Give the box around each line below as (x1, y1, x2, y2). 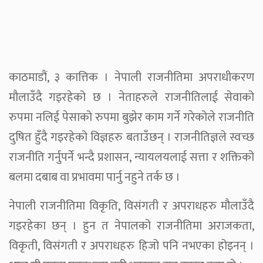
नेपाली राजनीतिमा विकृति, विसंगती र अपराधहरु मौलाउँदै (9, 196, 254, 217)
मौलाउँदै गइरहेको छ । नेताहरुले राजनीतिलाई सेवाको (9, 87, 254, 108)
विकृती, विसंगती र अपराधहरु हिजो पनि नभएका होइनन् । (9, 236, 254, 257)
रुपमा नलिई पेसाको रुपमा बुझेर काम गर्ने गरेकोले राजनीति (9, 107, 254, 128)
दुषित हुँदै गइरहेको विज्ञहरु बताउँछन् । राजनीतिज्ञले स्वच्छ (9, 127, 254, 148)
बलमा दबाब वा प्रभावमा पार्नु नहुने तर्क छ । (9, 167, 180, 188)
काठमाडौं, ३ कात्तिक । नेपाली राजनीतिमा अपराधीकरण (9, 68, 254, 88)
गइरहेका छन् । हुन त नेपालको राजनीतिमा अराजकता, (9, 216, 254, 237)
